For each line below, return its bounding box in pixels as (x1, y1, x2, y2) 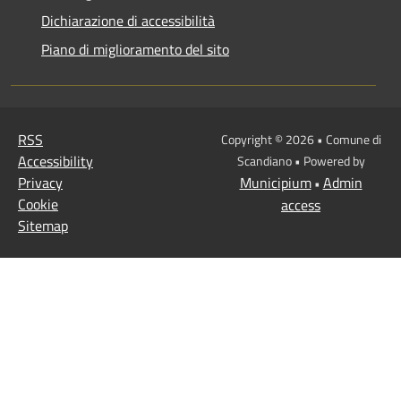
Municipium (239, 171, 311, 193)
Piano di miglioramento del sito (41, 38, 229, 60)
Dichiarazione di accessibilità (41, 9, 215, 31)
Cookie (18, 192, 58, 215)
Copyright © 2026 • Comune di (220, 129, 381, 149)
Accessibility (18, 149, 93, 172)
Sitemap (18, 214, 68, 236)
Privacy (18, 171, 63, 193)
